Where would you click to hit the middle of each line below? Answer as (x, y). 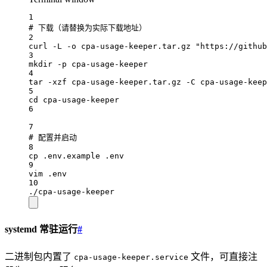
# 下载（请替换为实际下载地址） (88, 28)
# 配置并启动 (53, 138)
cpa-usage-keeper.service (131, 257)
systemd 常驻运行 (41, 229)
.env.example (72, 156)
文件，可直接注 (223, 256)
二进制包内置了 (39, 256)
